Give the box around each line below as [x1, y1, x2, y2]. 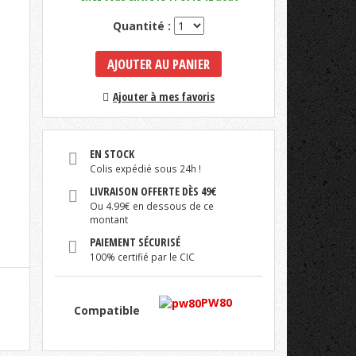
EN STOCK [89, 146, 134, 162]
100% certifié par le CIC [89, 250, 195, 264]
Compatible [74, 303, 141, 319]
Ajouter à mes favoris [113, 89, 215, 105]
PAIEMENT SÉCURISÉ [89, 234, 180, 250]
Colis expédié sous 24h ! [89, 162, 201, 176]
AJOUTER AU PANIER [107, 55, 211, 74]
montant [89, 213, 128, 226]
